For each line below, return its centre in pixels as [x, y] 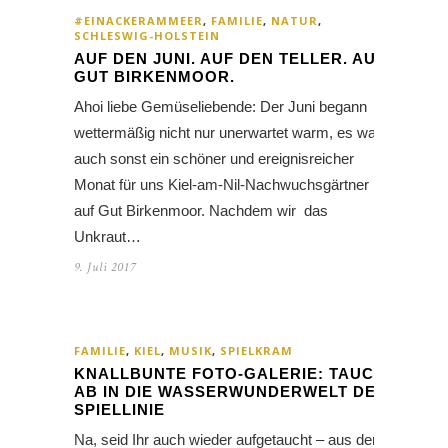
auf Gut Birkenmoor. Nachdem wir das [201, 211]
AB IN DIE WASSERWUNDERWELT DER [231, 392]
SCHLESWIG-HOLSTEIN [147, 36]
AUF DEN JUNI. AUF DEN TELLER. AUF [230, 59]
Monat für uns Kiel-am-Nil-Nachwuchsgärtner [221, 185]
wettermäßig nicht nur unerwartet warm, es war [227, 133]
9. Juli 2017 [105, 268]
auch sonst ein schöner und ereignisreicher [214, 159]
